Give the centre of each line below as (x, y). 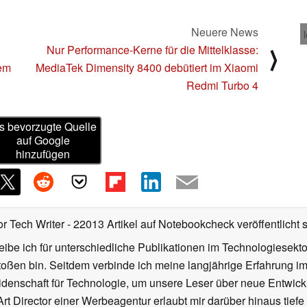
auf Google (43, 140)
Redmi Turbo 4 (222, 85)
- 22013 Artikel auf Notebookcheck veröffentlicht (183, 224)
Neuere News (225, 32)
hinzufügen (43, 154)
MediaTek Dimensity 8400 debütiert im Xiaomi (147, 67)
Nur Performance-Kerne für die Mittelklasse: (152, 49)
